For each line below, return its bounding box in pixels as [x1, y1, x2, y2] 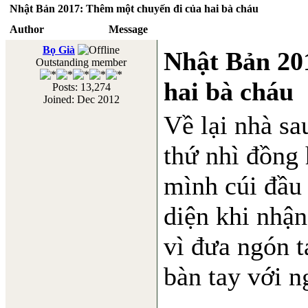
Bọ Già [43, 44, 75, 56]
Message [109, 23, 148, 35]
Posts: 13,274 [52, 81, 111, 93]
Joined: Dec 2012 [43, 93, 120, 105]
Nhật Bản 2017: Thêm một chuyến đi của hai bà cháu [10, 3, 258, 14]
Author [10, 23, 44, 35]
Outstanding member [36, 56, 126, 68]
